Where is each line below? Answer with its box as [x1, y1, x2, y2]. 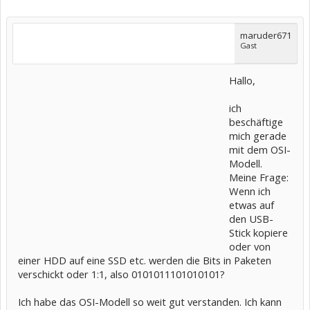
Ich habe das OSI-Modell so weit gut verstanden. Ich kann [18, 295, 282, 309]
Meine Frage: [229, 170, 289, 184]
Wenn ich [229, 184, 271, 198]
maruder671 [240, 29, 291, 42]
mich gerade [229, 129, 286, 143]
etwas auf [229, 198, 274, 212]
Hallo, [229, 73, 255, 87]
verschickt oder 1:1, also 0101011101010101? [18, 267, 225, 281]
